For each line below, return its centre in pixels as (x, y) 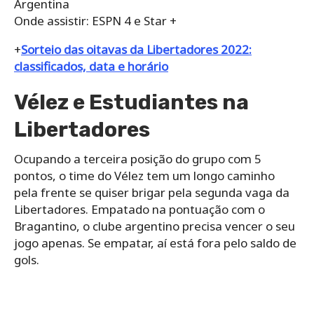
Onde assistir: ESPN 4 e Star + (95, 20)
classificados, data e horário (91, 66)
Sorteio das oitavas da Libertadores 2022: (136, 49)
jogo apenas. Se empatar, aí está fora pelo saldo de (155, 243)
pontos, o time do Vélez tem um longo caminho (144, 175)
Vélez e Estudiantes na (131, 102)
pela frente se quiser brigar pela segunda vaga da (152, 192)
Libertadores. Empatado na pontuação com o (139, 209)
